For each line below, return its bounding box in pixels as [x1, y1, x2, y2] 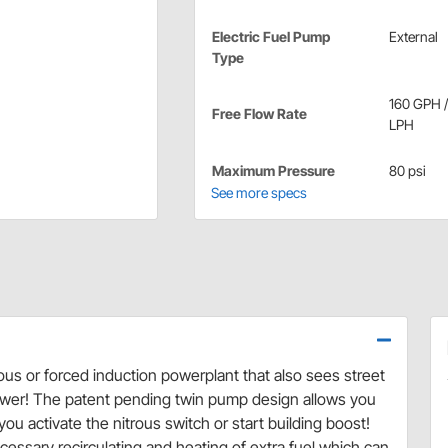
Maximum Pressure [211, 161, 335, 179]
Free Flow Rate [211, 104, 307, 122]
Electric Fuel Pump [211, 27, 330, 45]
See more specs [210, 183, 307, 201]
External [388, 27, 438, 45]
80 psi [388, 161, 426, 179]
